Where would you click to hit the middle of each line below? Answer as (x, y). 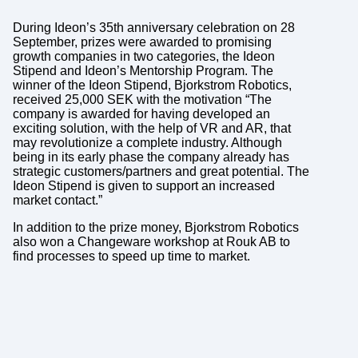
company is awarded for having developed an (141, 114)
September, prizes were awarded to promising (142, 42)
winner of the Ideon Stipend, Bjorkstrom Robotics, (152, 86)
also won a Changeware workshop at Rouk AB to (151, 242)
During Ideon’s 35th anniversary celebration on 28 (153, 28)
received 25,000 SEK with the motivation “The (142, 100)
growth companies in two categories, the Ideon (143, 57)
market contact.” (57, 201)
